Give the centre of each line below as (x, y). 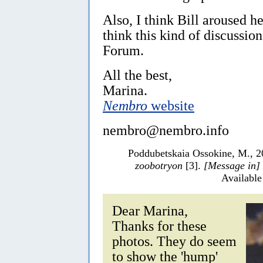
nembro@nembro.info (166, 130)
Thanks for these (159, 225)
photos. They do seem (174, 241)
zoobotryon (159, 165)
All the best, (137, 75)
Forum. (123, 50)
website (171, 105)
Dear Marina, (150, 210)
